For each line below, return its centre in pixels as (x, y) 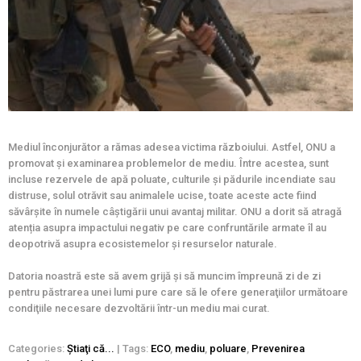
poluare (228, 349)
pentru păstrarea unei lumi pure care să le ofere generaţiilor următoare (178, 293)
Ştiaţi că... (91, 349)
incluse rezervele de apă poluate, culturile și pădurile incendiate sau (172, 180)
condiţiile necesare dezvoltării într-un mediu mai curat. (139, 309)
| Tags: (134, 349)
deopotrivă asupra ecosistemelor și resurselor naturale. (143, 244)
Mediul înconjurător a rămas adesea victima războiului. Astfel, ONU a (172, 147)
